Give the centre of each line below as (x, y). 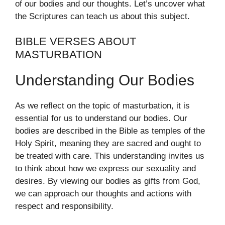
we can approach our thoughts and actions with (103, 194)
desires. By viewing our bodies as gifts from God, (108, 181)
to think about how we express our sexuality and (105, 168)
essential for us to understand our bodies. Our (101, 118)
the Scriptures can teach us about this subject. (102, 16)
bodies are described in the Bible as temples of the (110, 131)
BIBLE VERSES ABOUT (76, 41)
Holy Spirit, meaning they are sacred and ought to (108, 143)
